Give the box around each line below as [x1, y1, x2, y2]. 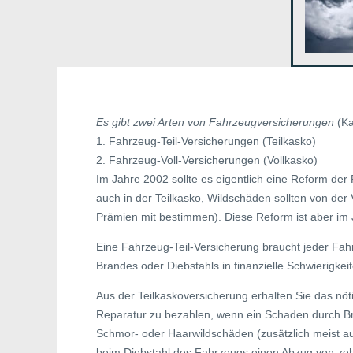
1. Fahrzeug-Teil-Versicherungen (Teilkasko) [96, 135, 316, 148]
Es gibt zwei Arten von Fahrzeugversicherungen [96, 116, 334, 129]
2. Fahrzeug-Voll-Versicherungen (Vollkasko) [96, 154, 318, 167]
